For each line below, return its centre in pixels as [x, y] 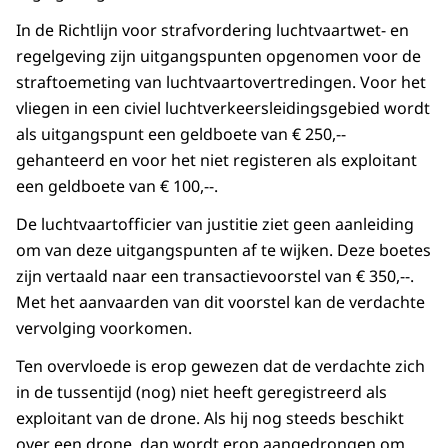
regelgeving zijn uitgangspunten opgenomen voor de [218, 56]
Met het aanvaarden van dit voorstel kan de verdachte [220, 302]
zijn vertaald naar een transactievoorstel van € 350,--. [215, 276]
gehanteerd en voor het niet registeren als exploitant [216, 160]
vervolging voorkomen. [104, 328]
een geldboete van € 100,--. [117, 186]
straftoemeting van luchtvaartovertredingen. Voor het [221, 82]
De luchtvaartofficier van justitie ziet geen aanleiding [215, 224]
